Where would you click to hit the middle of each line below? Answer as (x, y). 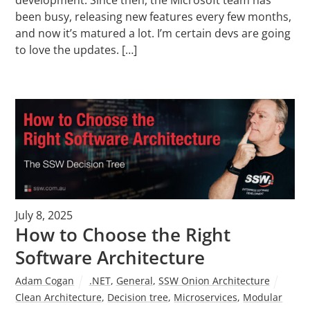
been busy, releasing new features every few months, (154, 16)
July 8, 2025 (44, 215)
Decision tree (138, 297)
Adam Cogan (45, 280)
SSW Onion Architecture (214, 280)
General (134, 280)
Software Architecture (110, 257)
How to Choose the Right (123, 235)
